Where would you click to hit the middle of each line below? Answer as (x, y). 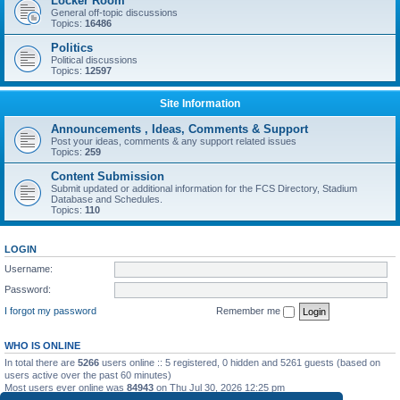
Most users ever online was (66, 387)
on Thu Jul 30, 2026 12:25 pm (219, 387)
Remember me (250, 310)
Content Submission (108, 176)
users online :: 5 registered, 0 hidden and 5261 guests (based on (240, 362)
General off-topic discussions (114, 12)
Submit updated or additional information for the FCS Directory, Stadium (204, 188)
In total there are (41, 362)
